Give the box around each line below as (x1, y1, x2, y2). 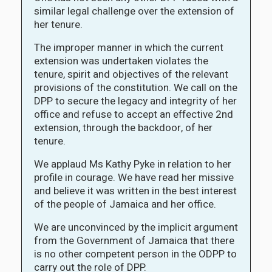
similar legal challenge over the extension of (34, 3, 234, 19)
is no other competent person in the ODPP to (34, 246, 237, 262)
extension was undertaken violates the (34, 53, 208, 69)
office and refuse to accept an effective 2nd (34, 106, 233, 122)
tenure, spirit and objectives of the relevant (34, 66, 228, 82)
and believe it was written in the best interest (34, 183, 237, 199)
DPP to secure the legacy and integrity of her (34, 93, 237, 109)
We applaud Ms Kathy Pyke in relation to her (34, 156, 231, 172)
